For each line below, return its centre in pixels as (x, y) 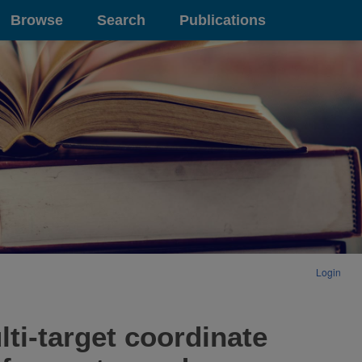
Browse (37, 20)
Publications (223, 20)
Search (121, 20)
